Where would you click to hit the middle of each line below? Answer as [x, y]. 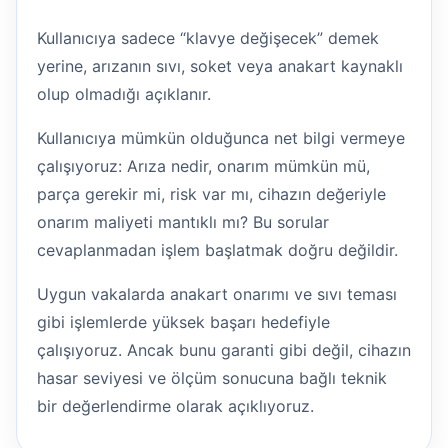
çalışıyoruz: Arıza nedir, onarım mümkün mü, [203, 165]
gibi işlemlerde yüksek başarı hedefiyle [183, 321]
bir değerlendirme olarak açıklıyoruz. [175, 405]
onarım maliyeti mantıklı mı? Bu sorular [183, 221]
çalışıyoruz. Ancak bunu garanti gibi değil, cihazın [224, 349]
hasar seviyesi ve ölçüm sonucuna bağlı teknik [212, 377]
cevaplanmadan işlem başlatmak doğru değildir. [217, 249]
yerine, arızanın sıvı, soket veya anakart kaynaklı [220, 65]
